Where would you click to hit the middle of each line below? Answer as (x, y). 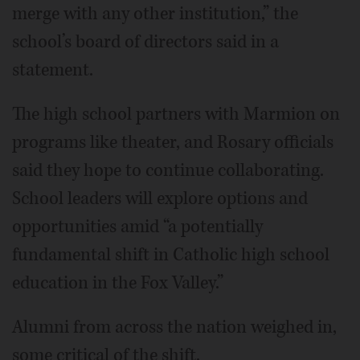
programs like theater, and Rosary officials (173, 143)
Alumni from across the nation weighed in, (174, 327)
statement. (53, 70)
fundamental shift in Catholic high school (171, 255)
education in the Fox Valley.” (118, 283)
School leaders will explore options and (160, 199)
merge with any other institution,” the (155, 14)
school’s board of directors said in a (145, 42)
